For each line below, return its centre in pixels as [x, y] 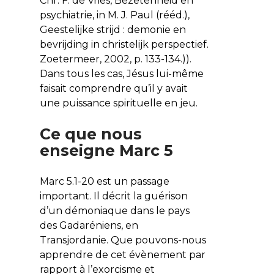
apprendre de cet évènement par [122, 254]
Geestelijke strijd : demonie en [113, 29]
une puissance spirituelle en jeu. [118, 103]
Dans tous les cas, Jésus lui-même [121, 73]
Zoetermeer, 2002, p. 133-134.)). [115, 59]
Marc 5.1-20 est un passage [104, 181]
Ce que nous [91, 134]
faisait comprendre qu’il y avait [113, 88]
